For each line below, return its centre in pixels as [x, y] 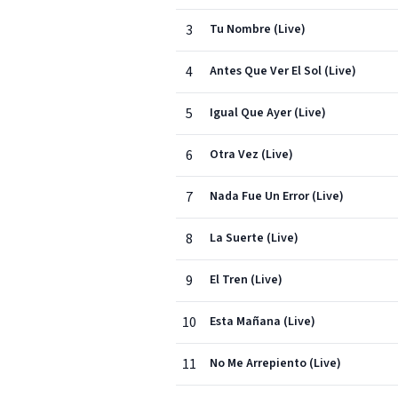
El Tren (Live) [246, 280]
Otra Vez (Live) [251, 155]
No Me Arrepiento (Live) [275, 363]
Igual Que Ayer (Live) [268, 113]
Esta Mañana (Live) [263, 322]
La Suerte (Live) [254, 238]
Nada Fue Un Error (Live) [277, 196]
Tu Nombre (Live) [258, 29]
